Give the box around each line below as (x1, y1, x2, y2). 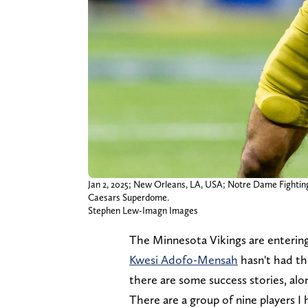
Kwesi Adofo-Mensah (129, 252, 238, 267)
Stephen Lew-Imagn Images (88, 204, 198, 216)
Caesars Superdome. (88, 191, 169, 203)
